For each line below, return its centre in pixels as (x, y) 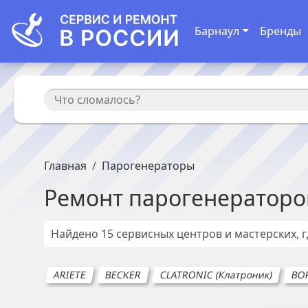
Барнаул (217, 31)
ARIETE (70, 275)
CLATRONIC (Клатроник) (216, 275)
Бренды (280, 31)
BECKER (123, 275)
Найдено (76, 234)
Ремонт (86, 198)
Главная (65, 166)
